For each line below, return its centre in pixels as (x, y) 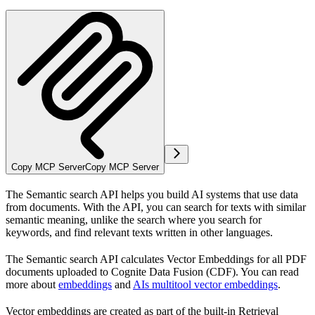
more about (32, 284)
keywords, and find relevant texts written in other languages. (139, 232)
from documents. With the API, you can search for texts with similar (156, 207)
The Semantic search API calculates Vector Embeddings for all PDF (156, 259)
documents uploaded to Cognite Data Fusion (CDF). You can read (152, 271)
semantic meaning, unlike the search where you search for (134, 219)
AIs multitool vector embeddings (205, 284)
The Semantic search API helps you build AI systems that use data (152, 194)
